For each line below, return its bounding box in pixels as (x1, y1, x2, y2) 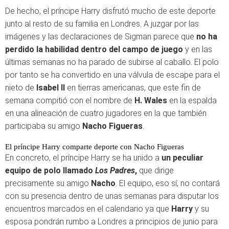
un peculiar (162, 153, 203, 163)
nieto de (5, 83, 36, 93)
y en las (183, 44, 212, 54)
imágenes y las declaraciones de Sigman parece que (5, 32, 196, 41)
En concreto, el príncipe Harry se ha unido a (5, 153, 162, 163)
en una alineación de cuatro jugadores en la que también (5, 108, 207, 118)
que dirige (137, 166, 174, 175)
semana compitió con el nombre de (5, 96, 134, 105)
